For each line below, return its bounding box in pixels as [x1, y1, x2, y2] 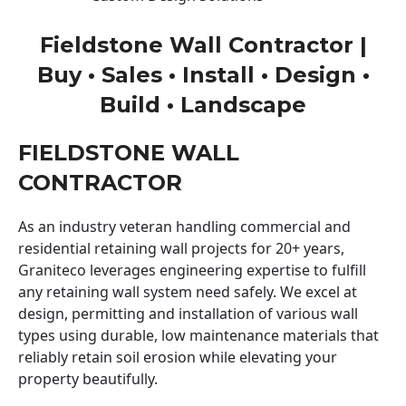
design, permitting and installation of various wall [18, 303, 358, 324]
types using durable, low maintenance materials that [18, 324, 379, 345]
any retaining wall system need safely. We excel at [18, 281, 357, 302]
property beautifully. [18, 368, 158, 389]
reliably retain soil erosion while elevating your [18, 346, 337, 367]
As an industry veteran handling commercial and [18, 216, 351, 237]
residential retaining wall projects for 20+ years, [18, 237, 344, 258]
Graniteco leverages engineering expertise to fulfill [18, 259, 366, 280]
